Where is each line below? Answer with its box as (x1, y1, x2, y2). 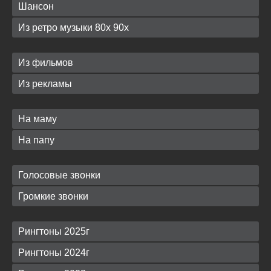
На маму (18, 113, 57, 124)
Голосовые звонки (18, 169, 100, 180)
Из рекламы (18, 78, 72, 89)
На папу (18, 134, 54, 145)
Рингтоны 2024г (18, 247, 90, 258)
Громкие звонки (18, 191, 88, 201)
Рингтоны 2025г (18, 226, 90, 237)
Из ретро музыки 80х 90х (18, 22, 129, 33)
